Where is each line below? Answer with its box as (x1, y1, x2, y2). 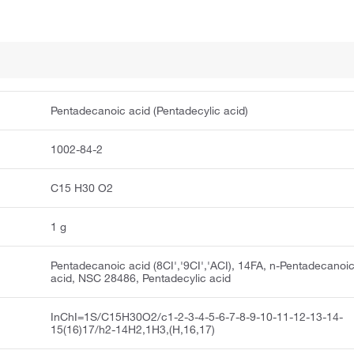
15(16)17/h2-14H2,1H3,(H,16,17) (51, 322, 216, 337)
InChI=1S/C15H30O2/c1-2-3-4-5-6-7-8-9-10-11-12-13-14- (51, 310, 344, 325)
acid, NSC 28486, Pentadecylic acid (51, 271, 232, 286)
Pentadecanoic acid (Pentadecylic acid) (51, 104, 249, 119)
